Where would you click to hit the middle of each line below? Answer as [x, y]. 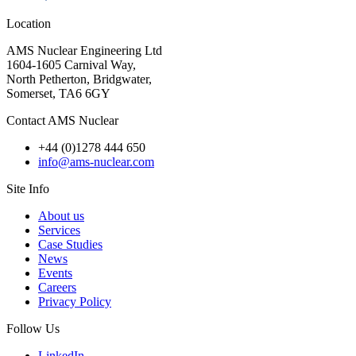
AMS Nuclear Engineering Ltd [84, 51]
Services [59, 230]
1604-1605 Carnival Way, [71, 65]
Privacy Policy [75, 302]
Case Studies [70, 245]
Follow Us [33, 329]
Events [55, 273]
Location [29, 24]
